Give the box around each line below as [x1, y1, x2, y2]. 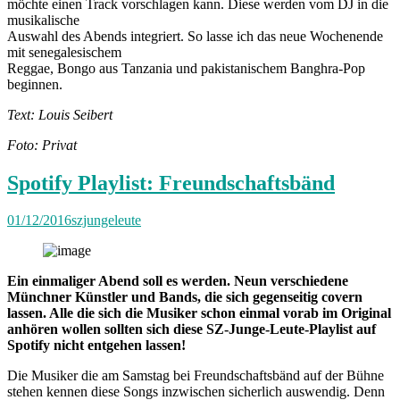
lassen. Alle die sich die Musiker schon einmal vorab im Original [7, 305, 391, 321]
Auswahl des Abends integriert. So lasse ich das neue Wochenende [7, 28, 383, 44]
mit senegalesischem [7, 44, 121, 60]
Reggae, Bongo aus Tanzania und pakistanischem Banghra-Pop [7, 60, 365, 76]
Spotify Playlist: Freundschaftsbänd [7, 171, 335, 195]
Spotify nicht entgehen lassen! [7, 337, 186, 354]
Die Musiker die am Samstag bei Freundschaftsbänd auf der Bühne [7, 368, 384, 384]
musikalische [7, 12, 79, 28]
